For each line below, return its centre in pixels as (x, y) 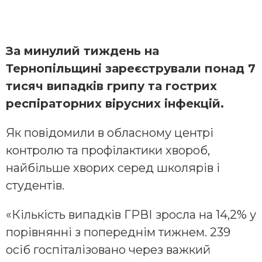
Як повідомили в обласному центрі (110, 133)
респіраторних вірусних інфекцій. (115, 104)
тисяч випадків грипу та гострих (111, 86)
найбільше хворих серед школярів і (113, 168)
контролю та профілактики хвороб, (108, 151)
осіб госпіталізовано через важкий (108, 250)
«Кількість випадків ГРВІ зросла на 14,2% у (131, 215)
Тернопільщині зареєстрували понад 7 (131, 69)
